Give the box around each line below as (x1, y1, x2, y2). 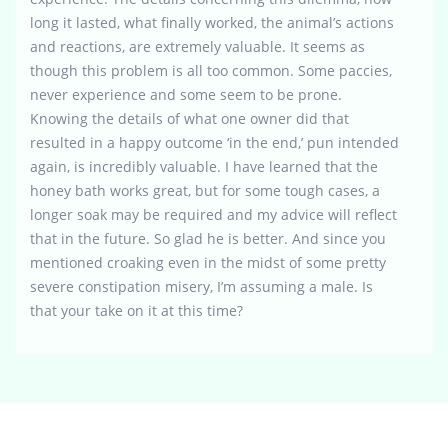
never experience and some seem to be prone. (30, 84, 342, 104)
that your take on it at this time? (30, 300, 243, 320)
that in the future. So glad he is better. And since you (30, 228, 386, 248)
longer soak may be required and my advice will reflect (30, 204, 397, 224)
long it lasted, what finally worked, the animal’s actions (30, 12, 394, 32)
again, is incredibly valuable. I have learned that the (30, 156, 378, 176)
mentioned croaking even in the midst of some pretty (30, 252, 386, 272)
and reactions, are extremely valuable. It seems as (30, 36, 365, 56)
